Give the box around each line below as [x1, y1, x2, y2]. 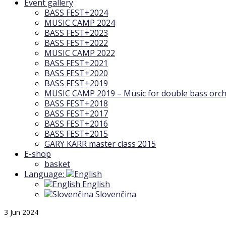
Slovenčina [93, 189, 136, 200]
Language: [24, 168, 66, 180]
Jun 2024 [8, 207, 38, 217]
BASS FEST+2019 [44, 78, 108, 89]
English [80, 179, 110, 190]
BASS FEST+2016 [44, 118, 108, 129]
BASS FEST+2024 [44, 7, 108, 18]
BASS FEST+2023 [44, 27, 108, 38]
